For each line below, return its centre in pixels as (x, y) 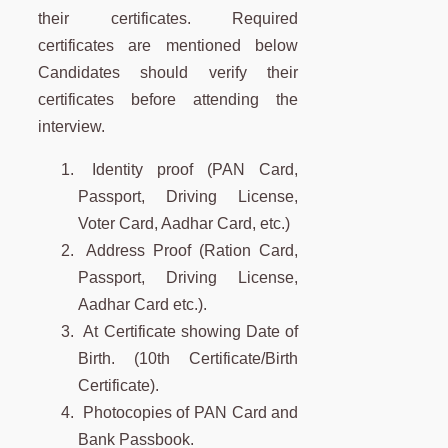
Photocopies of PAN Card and (188, 413)
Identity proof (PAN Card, (188, 170)
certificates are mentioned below (168, 46)
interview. (71, 127)
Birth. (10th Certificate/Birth (188, 359)
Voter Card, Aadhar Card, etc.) (184, 224)
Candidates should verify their (168, 73)
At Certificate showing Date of (188, 332)
